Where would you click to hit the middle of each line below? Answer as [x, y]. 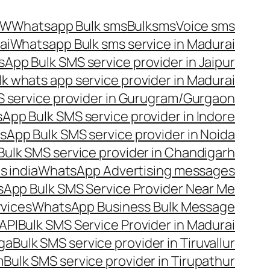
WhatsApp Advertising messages [136, 171]
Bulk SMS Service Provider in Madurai [126, 225]
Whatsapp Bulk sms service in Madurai [122, 44]
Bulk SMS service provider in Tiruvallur [124, 243]
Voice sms [205, 26]
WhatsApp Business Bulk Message [133, 207]
